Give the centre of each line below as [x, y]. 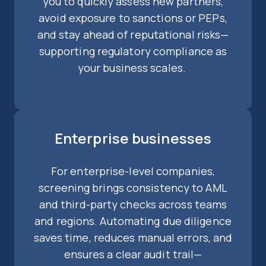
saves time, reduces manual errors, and [133, 238]
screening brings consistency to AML [133, 188]
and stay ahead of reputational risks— [133, 35]
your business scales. [133, 68]
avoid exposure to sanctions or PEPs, [133, 18]
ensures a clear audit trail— [133, 254]
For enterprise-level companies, [133, 171]
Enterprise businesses [133, 138]
